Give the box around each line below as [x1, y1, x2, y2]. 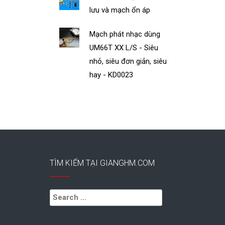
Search [49, 190, 73, 198]
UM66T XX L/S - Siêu [89, 43, 159, 52]
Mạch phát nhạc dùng [89, 29, 161, 39]
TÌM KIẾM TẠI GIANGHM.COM [49, 158, 155, 168]
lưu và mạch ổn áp [89, 5, 151, 15]
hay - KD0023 [89, 70, 134, 79]
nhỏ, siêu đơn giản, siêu [89, 56, 167, 66]
